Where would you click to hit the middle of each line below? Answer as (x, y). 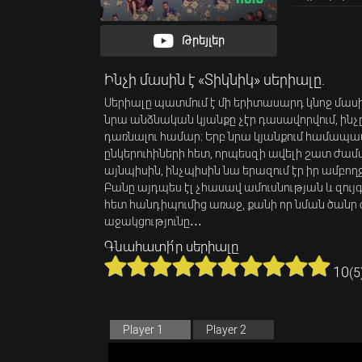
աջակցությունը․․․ (153, 221)
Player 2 (226, 329)
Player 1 (143, 329)
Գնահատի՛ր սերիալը (171, 246)
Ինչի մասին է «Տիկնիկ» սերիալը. (215, 79)
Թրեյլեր (204, 41)
